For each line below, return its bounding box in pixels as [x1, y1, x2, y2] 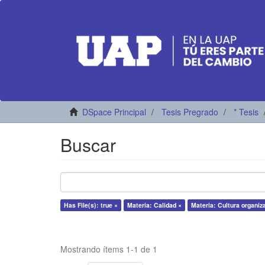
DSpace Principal [82, 106, 146, 118]
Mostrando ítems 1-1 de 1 [60, 243, 157, 255]
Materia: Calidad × [127, 201, 182, 209]
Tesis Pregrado [161, 106, 218, 118]
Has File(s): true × [64, 201, 118, 209]
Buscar [60, 132, 116, 157]
